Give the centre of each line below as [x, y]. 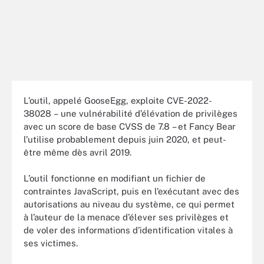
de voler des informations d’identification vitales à [128, 230]
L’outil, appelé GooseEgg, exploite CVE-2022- [118, 100]
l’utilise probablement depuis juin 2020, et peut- [125, 139]
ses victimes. [51, 243]
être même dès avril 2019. [77, 152]
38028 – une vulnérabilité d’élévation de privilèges [131, 113]
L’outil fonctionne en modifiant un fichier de [115, 178]
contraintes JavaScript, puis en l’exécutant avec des [131, 191]
